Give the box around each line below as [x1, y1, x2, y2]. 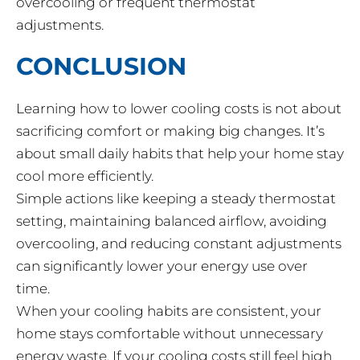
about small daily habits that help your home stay [16, 145, 344, 162]
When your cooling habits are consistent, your [16, 303, 321, 320]
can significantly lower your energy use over [16, 258, 308, 275]
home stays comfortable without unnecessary [16, 325, 323, 342]
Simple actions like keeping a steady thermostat [16, 190, 336, 207]
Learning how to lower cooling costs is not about [16, 100, 342, 117]
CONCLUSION [16, 51, 186, 82]
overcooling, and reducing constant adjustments [16, 235, 342, 252]
